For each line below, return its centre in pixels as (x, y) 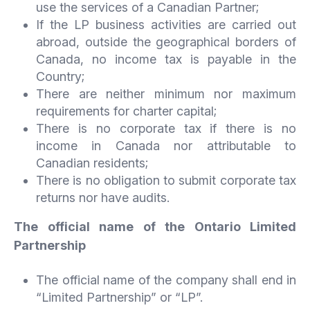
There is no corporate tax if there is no (166, 128)
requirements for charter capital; (126, 111)
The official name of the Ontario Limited (155, 226)
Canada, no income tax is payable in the (166, 59)
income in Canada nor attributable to (166, 145)
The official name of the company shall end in (166, 280)
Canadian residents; (92, 163)
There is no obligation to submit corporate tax (166, 180)
